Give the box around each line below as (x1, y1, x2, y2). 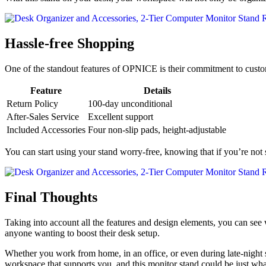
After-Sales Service (7, 112, 79, 122)
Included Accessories (7, 125, 85, 135)
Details (143, 85, 171, 96)
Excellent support (88, 112, 153, 122)
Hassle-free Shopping (5, 36, 134, 52)
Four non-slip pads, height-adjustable (88, 125, 226, 135)
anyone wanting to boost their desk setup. (5, 227, 160, 238)
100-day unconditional (88, 99, 172, 109)
